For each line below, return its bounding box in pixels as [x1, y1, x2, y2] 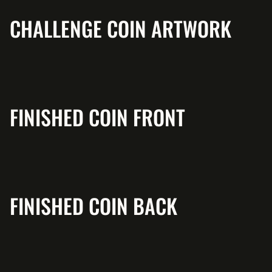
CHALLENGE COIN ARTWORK [10, 13, 231, 44]
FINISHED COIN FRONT [10, 101, 185, 132]
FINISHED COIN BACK [10, 190, 177, 221]
